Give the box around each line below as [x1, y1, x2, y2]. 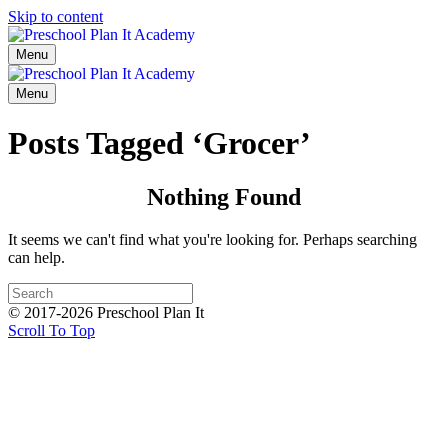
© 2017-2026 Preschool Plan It [8, 303, 204, 321]
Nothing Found [147, 183, 301, 210]
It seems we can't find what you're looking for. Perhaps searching [8, 230, 417, 248]
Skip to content [8, 8, 103, 25]
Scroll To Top [8, 321, 95, 339]
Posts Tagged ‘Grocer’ [8, 125, 311, 162]
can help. [8, 248, 65, 266]
